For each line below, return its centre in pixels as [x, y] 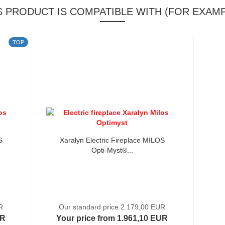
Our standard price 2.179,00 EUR [112, 207]
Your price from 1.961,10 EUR [112, 218]
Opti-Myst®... [112, 150]
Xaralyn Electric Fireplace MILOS [112, 140]
